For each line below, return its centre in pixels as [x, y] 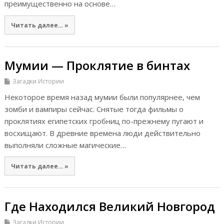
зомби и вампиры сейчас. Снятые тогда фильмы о [94, 109]
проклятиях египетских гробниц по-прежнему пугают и [104, 121]
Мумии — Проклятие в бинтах [97, 65]
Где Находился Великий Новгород [109, 206]
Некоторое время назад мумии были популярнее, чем [102, 97]
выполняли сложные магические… [65, 145]
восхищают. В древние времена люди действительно [102, 133]
